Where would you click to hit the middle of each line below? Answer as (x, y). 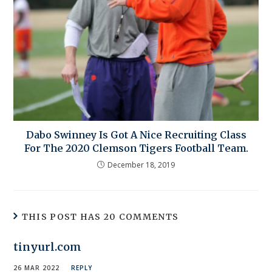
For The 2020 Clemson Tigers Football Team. (136, 148)
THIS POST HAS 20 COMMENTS (100, 217)
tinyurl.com (48, 247)
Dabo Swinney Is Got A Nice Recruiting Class (136, 135)
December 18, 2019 (141, 165)
